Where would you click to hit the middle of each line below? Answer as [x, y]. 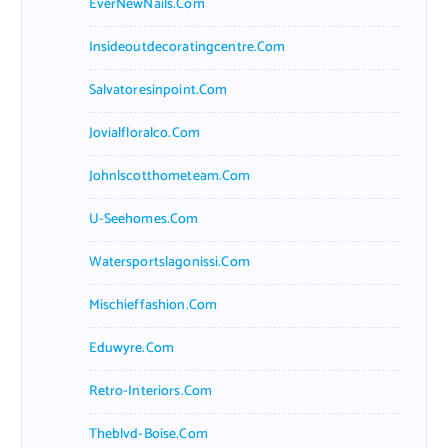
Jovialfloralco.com [144, 133]
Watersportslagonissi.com [169, 262]
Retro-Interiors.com [150, 391]
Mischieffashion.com [153, 305]
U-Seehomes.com [143, 219]
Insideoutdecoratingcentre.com [187, 47]
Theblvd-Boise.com [148, 434]
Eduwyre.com [131, 348]
